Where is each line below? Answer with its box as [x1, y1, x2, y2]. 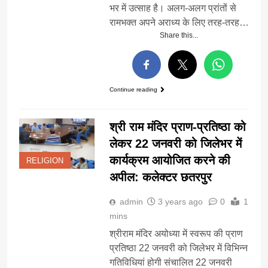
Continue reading [109, 86, 157, 93]
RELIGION [26, 157, 63, 166]
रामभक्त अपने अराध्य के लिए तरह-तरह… [109, 17, 249, 28]
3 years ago [157, 197, 203, 207]
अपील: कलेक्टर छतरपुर [109, 170, 212, 184]
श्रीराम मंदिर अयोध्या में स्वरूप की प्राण [109, 229, 243, 239]
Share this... [160, 31, 199, 40]
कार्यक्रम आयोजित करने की [109, 154, 230, 167]
